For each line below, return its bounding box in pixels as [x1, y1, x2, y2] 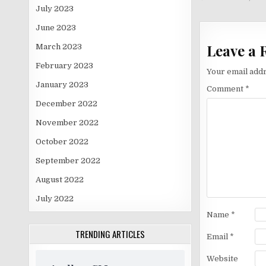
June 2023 [36, 23, 77, 32]
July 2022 [36, 194, 74, 203]
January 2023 [36, 80, 89, 89]
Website [206, 254, 238, 263]
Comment [206, 84, 245, 94]
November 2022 [36, 118, 99, 127]
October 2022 [36, 137, 89, 146]
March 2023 [36, 42, 83, 51]
